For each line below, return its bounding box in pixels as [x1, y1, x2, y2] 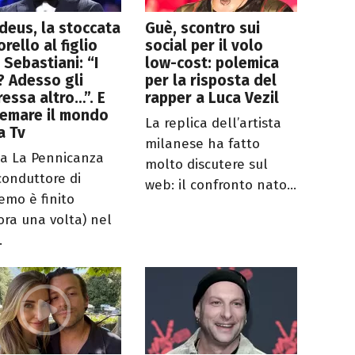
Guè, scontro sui [145, 18, 261, 37]
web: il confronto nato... [145, 176, 297, 193]
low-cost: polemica [145, 53, 280, 72]
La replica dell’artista [145, 114, 282, 132]
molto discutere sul [145, 155, 269, 173]
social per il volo [145, 36, 264, 55]
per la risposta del [145, 71, 277, 90]
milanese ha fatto [145, 135, 261, 152]
